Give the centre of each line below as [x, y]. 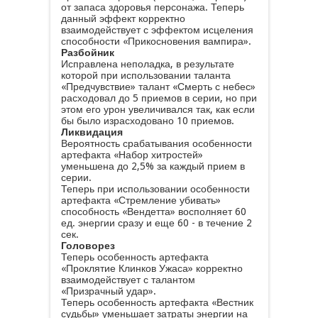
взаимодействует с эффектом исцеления [157, 30]
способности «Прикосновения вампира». [156, 41]
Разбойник [87, 53]
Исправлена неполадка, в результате [147, 64]
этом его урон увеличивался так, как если [158, 109]
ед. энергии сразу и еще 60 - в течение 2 [156, 223]
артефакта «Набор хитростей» [132, 155]
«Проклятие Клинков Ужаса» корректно [152, 268]
